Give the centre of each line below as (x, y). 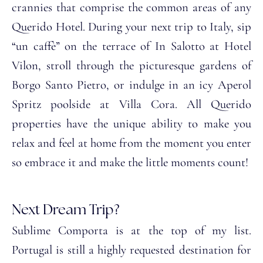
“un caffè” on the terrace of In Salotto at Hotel (131, 46)
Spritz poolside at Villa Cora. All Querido (131, 104)
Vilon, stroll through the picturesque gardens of (131, 65)
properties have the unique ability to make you (131, 123)
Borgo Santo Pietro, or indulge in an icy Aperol (131, 85)
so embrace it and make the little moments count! (130, 162)
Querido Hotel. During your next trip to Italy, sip (131, 26)
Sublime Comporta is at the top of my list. (131, 230)
